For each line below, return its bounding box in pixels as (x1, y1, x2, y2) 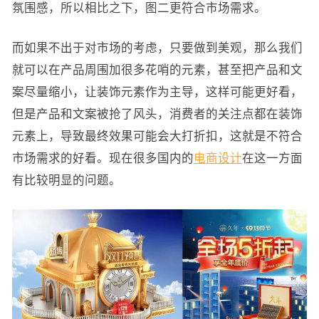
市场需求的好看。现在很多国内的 (11, 151, 194, 164)
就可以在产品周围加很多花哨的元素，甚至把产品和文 (11, 63, 303, 76)
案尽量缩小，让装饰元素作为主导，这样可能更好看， (11, 85, 303, 98)
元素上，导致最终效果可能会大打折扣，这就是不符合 (11, 129, 303, 142)
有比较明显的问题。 (11, 173, 121, 187)
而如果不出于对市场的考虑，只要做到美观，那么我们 (11, 41, 303, 54)
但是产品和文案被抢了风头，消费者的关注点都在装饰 (11, 107, 303, 120)
